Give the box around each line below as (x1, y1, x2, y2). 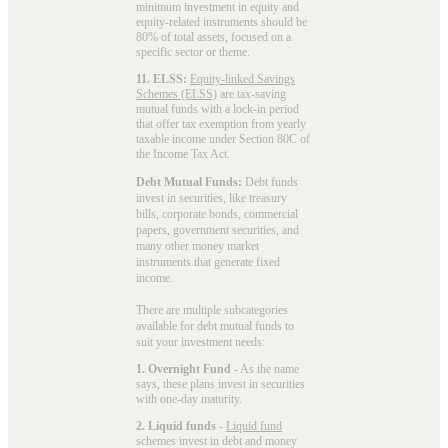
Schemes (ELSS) (136, 86, 217, 101)
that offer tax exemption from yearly (136, 116, 306, 131)
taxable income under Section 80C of (136, 131, 310, 146)
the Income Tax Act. (136, 146, 230, 161)
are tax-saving (217, 86, 286, 101)
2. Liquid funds (136, 418, 216, 433)
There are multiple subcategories (136, 302, 288, 317)
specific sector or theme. (136, 44, 250, 59)
